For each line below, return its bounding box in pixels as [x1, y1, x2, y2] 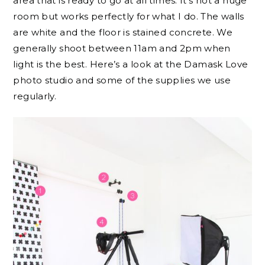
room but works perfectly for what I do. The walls [13, 10, 244, 22]
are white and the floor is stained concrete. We [13, 26, 233, 38]
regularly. [13, 90, 57, 102]
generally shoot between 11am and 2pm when [13, 42, 231, 54]
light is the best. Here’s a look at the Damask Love [13, 58, 248, 70]
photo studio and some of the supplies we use [13, 74, 231, 86]
